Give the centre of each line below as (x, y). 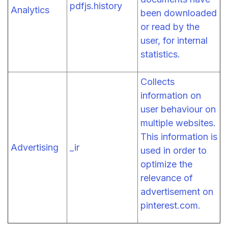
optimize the (166, 164)
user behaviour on (178, 109)
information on (171, 95)
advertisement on (177, 191)
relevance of (167, 178)
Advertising (35, 147)
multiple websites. (178, 123)
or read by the (170, 26)
